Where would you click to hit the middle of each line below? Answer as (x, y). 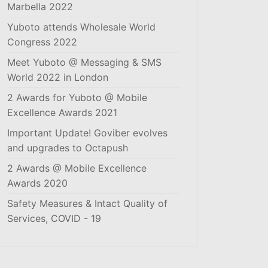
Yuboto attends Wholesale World (81, 27)
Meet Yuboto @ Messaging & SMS (84, 62)
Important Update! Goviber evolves (87, 133)
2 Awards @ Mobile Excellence (77, 168)
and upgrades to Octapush (68, 148)
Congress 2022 (42, 42)
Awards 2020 (37, 183)
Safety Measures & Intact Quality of (87, 203)
